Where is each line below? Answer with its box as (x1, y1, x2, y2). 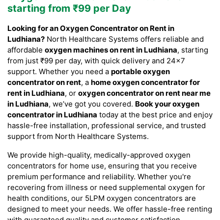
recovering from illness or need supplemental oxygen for (7, 183, 205, 192)
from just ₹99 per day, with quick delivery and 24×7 (7, 56, 185, 66)
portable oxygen (111, 67, 170, 77)
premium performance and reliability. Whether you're (7, 172, 191, 182)
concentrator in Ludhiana (7, 110, 97, 120)
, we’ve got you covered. (49, 99, 135, 109)
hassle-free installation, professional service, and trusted (7, 121, 206, 131)
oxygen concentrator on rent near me (78, 88, 211, 98)
